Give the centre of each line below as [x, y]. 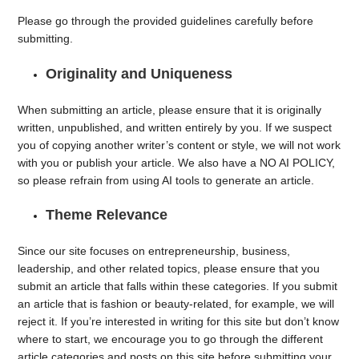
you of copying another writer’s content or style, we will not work [179, 145]
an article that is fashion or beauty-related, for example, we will [176, 304]
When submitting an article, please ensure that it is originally [170, 109]
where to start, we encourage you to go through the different [171, 339]
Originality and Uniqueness [139, 73]
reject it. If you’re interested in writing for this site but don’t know [179, 321]
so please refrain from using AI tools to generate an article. [168, 180]
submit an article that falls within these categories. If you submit [178, 286]
